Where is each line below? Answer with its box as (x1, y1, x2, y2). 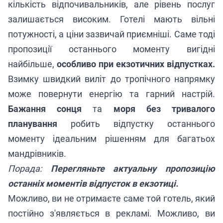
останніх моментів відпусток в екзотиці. (8, 178, 178, 189)
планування (8, 118, 57, 129)
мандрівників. (8, 148, 66, 159)
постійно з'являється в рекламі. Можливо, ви (8, 208, 215, 219)
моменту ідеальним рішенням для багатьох (8, 133, 215, 144)
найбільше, (8, 58, 57, 69)
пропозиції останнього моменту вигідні (8, 43, 215, 54)
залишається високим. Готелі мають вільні (8, 13, 215, 24)
